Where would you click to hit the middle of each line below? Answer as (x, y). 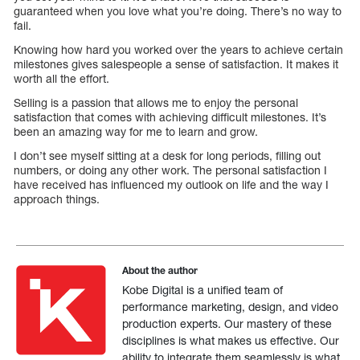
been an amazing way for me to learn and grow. (136, 131)
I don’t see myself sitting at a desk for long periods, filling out (167, 155)
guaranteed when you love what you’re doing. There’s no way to (178, 10)
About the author (160, 270)
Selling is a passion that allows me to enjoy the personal (156, 102)
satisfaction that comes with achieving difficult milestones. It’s (170, 117)
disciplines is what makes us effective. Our (231, 340)
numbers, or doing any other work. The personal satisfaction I (170, 170)
